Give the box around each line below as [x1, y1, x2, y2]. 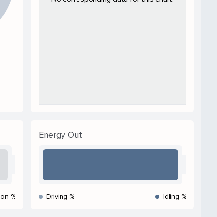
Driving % [46, 192, 74, 201]
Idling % [163, 192, 186, 201]
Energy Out [39, 129, 82, 140]
